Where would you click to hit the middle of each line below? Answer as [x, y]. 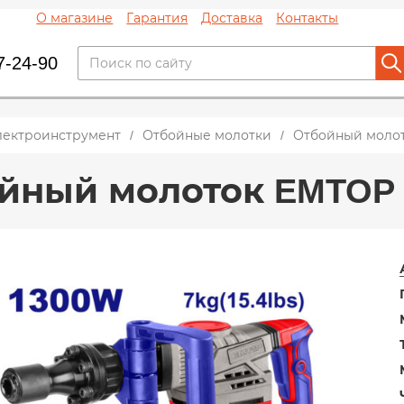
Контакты [308, 18]
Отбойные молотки [207, 135]
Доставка [232, 18]
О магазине [75, 18]
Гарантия [157, 18]
